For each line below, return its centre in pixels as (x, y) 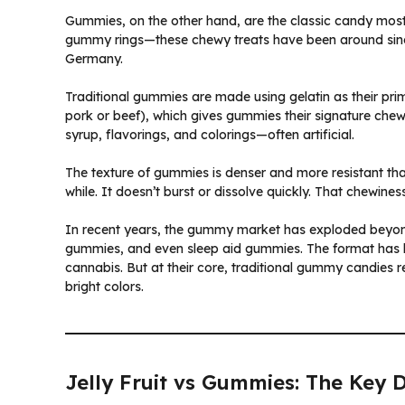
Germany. (94, 58)
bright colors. (104, 286)
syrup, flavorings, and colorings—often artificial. (210, 134)
